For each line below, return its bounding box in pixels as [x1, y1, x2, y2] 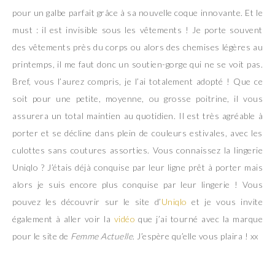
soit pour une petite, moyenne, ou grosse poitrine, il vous [12, 93, 263, 104]
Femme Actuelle [71, 230, 133, 241]
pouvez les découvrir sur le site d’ [12, 196, 161, 207]
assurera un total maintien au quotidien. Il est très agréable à [12, 110, 263, 121]
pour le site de [12, 230, 71, 241]
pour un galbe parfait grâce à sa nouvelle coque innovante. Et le [12, 7, 263, 18]
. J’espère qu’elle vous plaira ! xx [133, 230, 258, 241]
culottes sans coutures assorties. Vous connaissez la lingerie [12, 144, 263, 155]
